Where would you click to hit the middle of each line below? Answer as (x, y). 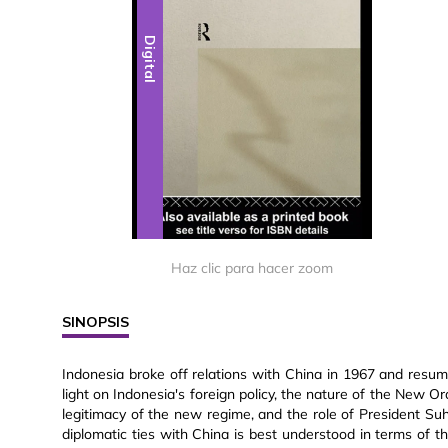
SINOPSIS (95, 321)
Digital (150, 58)
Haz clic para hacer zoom (252, 267)
